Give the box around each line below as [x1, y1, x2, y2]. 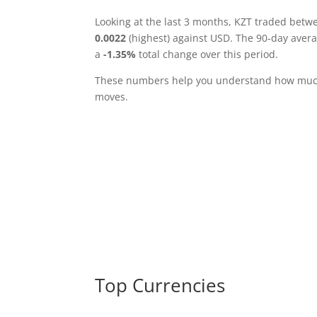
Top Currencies [95, 272, 226, 299]
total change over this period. [136, 47, 279, 61]
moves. [95, 89, 129, 103]
